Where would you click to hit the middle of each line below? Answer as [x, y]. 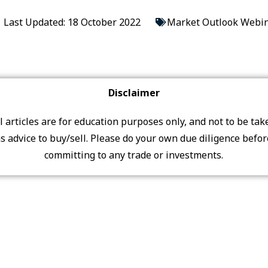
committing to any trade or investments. [134, 155]
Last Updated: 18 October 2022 [72, 22]
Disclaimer [134, 93]
